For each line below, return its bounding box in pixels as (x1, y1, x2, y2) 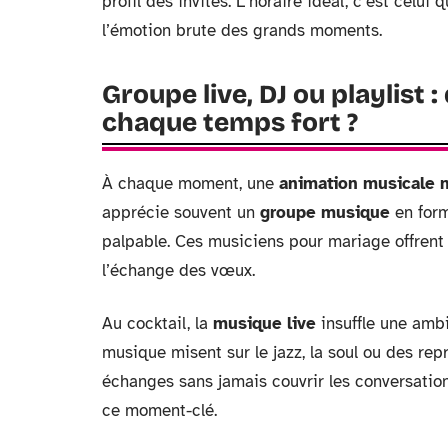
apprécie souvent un (102, 201, 260, 223)
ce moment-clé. (102, 399, 217, 421)
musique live (213, 312, 316, 334)
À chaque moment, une (102, 172, 279, 194)
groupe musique (260, 201, 390, 223)
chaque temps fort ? (102, 106, 358, 138)
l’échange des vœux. (102, 259, 255, 281)
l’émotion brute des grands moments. (102, 19, 382, 41)
